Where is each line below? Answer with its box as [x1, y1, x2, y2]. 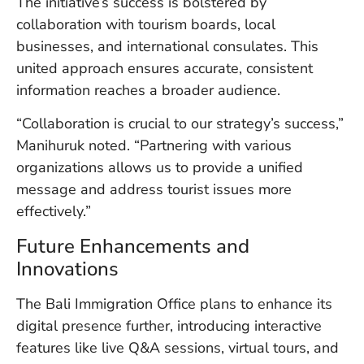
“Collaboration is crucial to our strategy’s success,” [16, 114, 344, 134]
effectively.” [16, 201, 91, 222]
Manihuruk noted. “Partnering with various [16, 136, 292, 156]
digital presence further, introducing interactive [16, 315, 322, 336]
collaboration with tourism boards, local [16, 15, 275, 35]
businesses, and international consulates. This [16, 37, 318, 57]
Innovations [16, 255, 119, 282]
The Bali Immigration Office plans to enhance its [16, 293, 332, 314]
